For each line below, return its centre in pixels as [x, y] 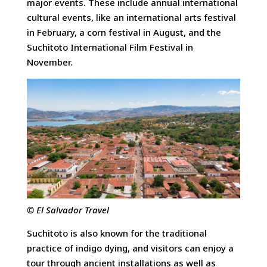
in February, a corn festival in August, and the [124, 32]
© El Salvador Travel [68, 209]
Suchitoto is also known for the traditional [117, 233]
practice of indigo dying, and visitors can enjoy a [130, 248]
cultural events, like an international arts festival [131, 18]
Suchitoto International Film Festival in [110, 47]
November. [49, 62]
